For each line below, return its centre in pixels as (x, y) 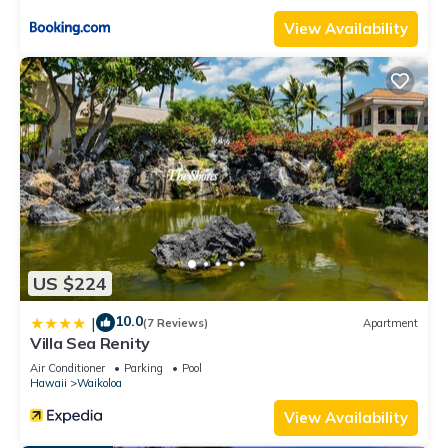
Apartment (390, 322)
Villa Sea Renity (90, 343)
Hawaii (48, 383)
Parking (143, 368)
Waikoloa (99, 383)
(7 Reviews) (175, 322)
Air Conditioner (67, 368)
